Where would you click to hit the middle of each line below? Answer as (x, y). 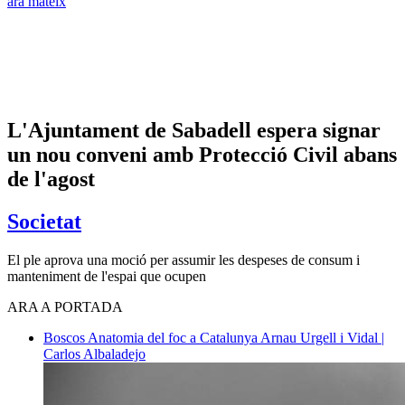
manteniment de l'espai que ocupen (107, 276)
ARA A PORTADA (65, 306)
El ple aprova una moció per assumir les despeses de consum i (184, 259)
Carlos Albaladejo (94, 353)
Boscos (66, 337)
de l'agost (51, 179)
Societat (44, 221)
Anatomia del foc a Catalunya (174, 337)
